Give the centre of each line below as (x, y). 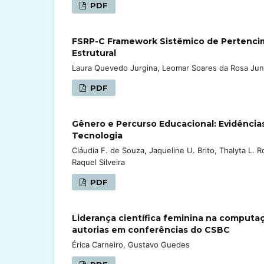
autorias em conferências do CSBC (151, 230)
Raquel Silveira (98, 162)
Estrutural (94, 53)
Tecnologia (97, 135)
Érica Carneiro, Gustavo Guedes (131, 244)
